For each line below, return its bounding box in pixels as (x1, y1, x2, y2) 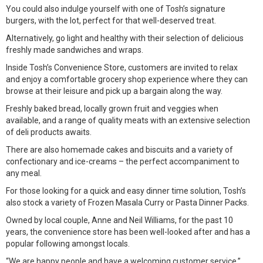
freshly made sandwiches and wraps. (6, 45, 143, 55)
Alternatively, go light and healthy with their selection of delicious (6, 33, 244, 43)
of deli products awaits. (6, 127, 92, 137)
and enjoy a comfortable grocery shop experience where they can (6, 75, 248, 84)
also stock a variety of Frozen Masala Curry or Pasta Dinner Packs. (6, 198, 249, 207)
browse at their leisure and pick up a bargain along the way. (6, 86, 222, 96)
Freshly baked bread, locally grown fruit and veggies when (6, 104, 218, 113)
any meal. (6, 168, 42, 178)
